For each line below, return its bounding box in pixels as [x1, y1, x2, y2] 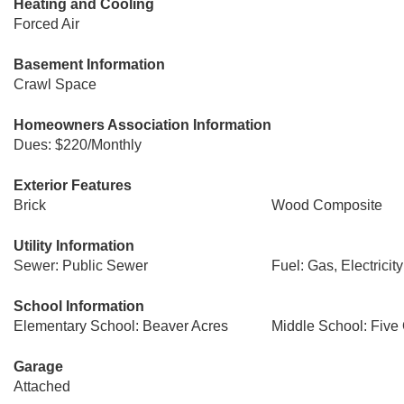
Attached [14, 379, 70, 394]
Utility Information [14, 238, 134, 253]
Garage [14, 359, 63, 374]
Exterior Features [14, 178, 132, 193]
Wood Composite [271, 197, 382, 213]
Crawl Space [14, 77, 96, 92]
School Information [14, 298, 144, 314]
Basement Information [14, 57, 165, 72]
